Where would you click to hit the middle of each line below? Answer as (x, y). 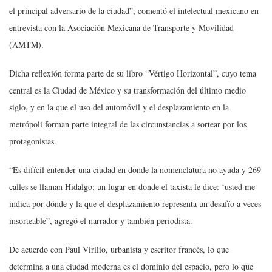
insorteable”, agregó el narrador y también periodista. (101, 220)
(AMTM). (26, 44)
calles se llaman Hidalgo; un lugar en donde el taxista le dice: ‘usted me (132, 186)
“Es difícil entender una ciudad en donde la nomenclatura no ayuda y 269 (135, 169)
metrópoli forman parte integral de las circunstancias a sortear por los (128, 124)
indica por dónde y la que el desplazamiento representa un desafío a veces (135, 203)
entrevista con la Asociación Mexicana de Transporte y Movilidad (121, 27)
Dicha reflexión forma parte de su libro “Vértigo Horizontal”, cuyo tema (133, 73)
